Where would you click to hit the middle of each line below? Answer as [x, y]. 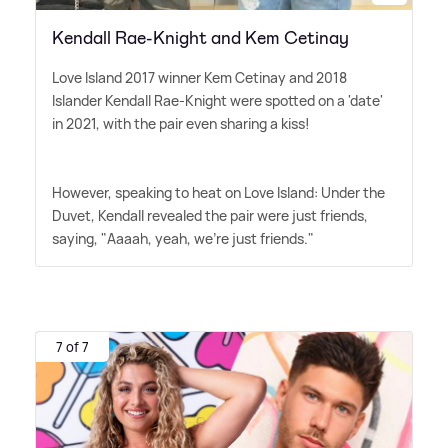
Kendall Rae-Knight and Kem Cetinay [200, 38]
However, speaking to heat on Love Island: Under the [218, 193]
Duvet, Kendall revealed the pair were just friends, [210, 216]
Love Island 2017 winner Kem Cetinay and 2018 [199, 78]
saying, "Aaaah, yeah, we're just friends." [183, 239]
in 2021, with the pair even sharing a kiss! [181, 124]
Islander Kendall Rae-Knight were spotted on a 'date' [217, 101]
